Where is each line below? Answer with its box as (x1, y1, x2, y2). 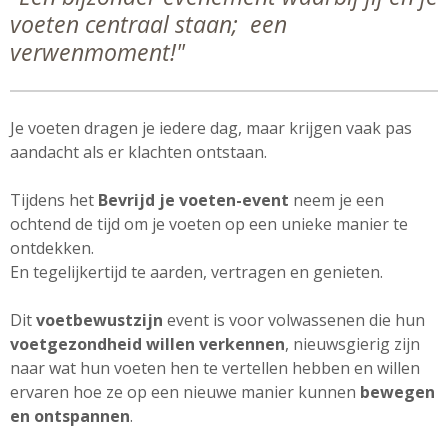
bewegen (360, 381, 435, 403)
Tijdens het (10, 189, 98, 211)
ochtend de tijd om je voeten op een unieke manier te (10, 213, 408, 235)
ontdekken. (10, 237, 94, 259)
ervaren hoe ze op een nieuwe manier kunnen (10, 381, 360, 403)
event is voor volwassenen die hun (163, 309, 425, 331)
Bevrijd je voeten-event (98, 189, 289, 211)
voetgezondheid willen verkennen (10, 333, 285, 355)
